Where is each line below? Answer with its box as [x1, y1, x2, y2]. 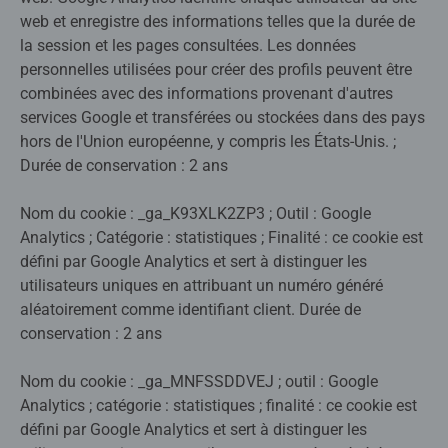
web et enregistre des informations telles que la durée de [20, 12, 415, 32]
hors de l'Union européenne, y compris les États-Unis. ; [20, 132, 396, 152]
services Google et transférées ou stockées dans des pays [20, 108, 425, 128]
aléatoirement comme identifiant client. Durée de [20, 300, 361, 320]
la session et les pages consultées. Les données [20, 36, 356, 56]
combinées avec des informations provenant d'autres [20, 84, 393, 104]
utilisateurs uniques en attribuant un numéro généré [20, 276, 383, 296]
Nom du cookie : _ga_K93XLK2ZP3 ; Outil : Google [20, 204, 371, 224]
